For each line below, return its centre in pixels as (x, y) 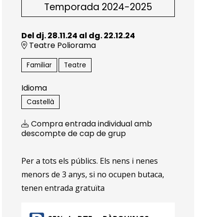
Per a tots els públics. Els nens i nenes (90, 161)
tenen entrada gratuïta (64, 188)
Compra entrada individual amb (91, 124)
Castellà (41, 102)
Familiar (39, 65)
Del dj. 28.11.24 (50, 35)
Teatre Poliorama (62, 45)
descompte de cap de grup (74, 133)
